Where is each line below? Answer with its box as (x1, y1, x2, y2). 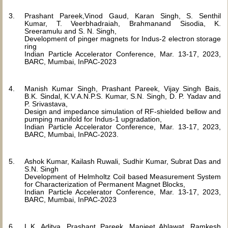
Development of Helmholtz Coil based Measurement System (24, 173, 221, 181)
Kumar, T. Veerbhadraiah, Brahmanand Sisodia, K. (24, 19, 221, 27)
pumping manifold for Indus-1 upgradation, (24, 115, 162, 123)
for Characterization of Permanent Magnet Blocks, (24, 180, 185, 188)
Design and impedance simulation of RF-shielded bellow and (24, 107, 221, 116)
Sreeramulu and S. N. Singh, (24, 27, 117, 35)
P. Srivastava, (24, 100, 68, 108)
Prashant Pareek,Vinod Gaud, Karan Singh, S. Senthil (24, 12, 221, 20)
